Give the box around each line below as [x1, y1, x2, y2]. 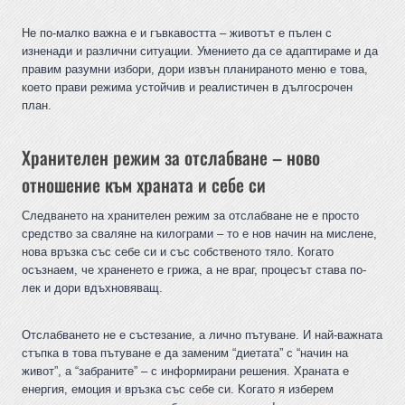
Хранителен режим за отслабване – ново [22, 144, 320, 172]
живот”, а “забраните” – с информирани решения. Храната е [22, 364, 349, 379]
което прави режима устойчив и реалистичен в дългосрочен [22, 80, 353, 95]
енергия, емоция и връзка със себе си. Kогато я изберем [22, 382, 334, 397]
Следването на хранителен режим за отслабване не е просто [22, 209, 359, 223]
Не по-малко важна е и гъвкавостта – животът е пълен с [22, 26, 332, 41]
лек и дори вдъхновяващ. [22, 281, 163, 296]
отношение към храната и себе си [22, 171, 266, 199]
